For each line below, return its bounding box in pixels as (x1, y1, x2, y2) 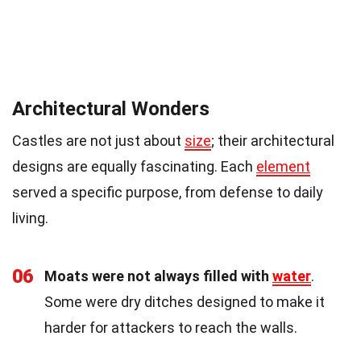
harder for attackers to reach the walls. (44, 318, 297, 336)
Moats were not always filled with (44, 267, 272, 284)
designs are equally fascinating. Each (12, 157, 256, 175)
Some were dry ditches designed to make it (44, 293, 325, 310)
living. (12, 209, 48, 226)
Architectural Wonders (12, 97, 210, 120)
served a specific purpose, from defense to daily (12, 183, 323, 201)
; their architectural (211, 131, 334, 149)
